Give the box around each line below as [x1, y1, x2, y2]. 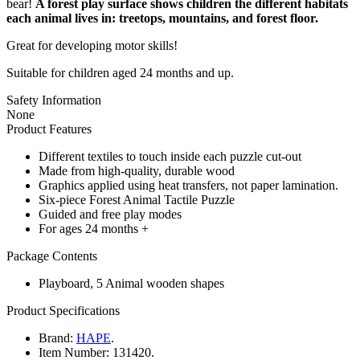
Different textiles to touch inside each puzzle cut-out [39, 149, 301, 163]
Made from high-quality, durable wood [39, 163, 235, 178]
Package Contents [6, 248, 97, 263]
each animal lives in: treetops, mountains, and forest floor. [6, 10, 318, 25]
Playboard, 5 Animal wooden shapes [39, 276, 224, 290]
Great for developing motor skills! [6, 38, 181, 52]
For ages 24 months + [39, 221, 149, 235]
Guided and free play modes [39, 207, 182, 221]
